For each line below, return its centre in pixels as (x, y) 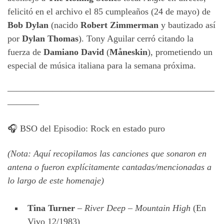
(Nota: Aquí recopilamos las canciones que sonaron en (107, 153)
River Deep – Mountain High (137, 208)
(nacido (64, 25)
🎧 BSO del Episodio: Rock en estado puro (86, 129)
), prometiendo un (180, 52)
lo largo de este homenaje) (56, 180)
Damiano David (74, 52)
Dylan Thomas (50, 39)
